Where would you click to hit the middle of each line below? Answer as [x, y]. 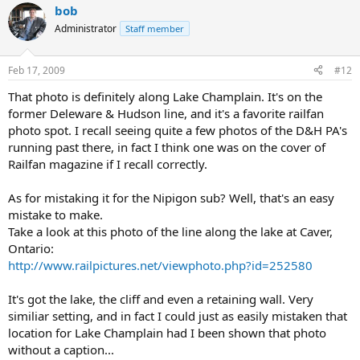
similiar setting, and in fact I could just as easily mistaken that [178, 315]
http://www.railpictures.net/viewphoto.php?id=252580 [160, 265]
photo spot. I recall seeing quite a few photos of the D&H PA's [178, 130]
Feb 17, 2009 [37, 70]
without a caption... [61, 349]
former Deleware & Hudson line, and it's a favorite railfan [166, 113]
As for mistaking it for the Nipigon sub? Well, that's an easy [171, 197]
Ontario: [31, 248]
